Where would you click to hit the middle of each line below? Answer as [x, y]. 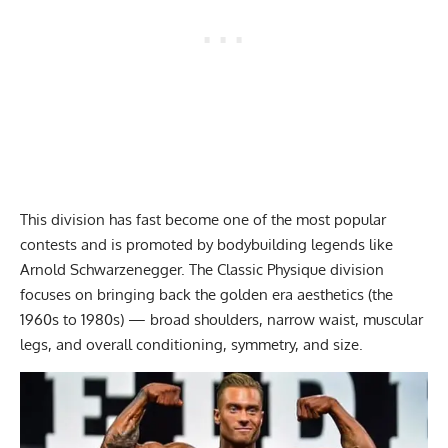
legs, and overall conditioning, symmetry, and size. [193, 344]
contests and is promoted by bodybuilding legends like [206, 244]
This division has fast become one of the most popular [203, 219]
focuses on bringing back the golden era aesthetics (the [206, 294]
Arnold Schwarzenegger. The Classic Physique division [202, 269]
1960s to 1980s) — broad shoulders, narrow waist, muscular [221, 319]
